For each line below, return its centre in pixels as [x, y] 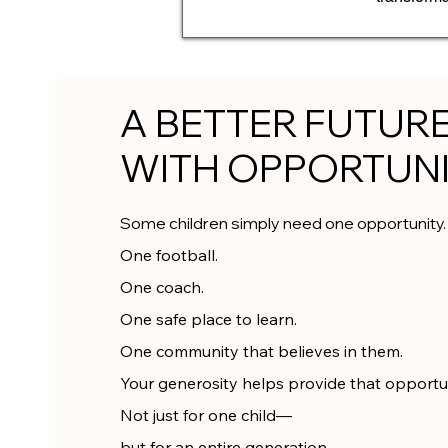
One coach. [161, 287]
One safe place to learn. [208, 319]
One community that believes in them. [261, 351]
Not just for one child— [205, 415]
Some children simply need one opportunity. [282, 223]
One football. [168, 255]
